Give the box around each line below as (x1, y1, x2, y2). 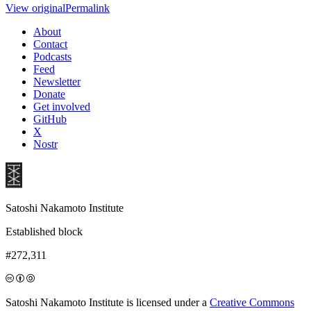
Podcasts (33, 50, 72, 62)
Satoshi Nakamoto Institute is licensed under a (6, 296, 210, 308)
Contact (33, 37, 67, 50)
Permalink (65, 1, 110, 14)
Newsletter (33, 75, 81, 87)
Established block (6, 225, 83, 237)
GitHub (33, 112, 67, 125)
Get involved (33, 100, 90, 112)
